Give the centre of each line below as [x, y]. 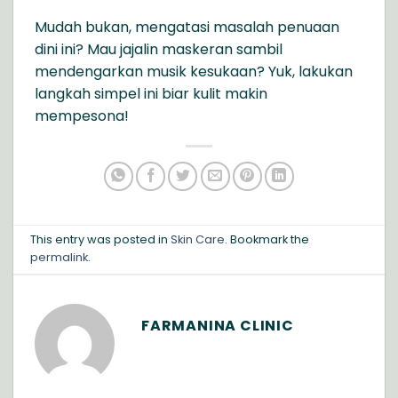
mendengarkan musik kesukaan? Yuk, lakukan [194, 71]
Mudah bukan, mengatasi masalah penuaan [187, 27]
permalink [60, 258]
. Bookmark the [267, 240]
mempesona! [82, 115]
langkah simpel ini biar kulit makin [151, 93]
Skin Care [198, 240]
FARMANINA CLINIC [218, 325]
